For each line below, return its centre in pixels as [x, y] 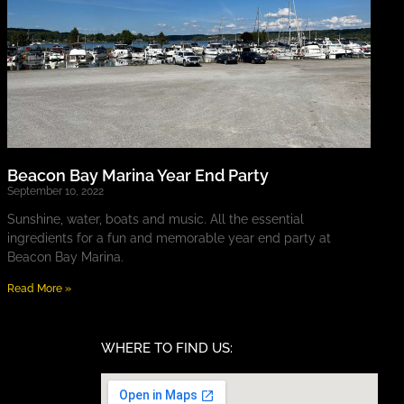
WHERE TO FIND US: [167, 348]
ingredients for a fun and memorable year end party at [169, 238]
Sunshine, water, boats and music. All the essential [155, 219]
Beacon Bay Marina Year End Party [138, 175]
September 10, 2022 [55, 191]
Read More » [39, 288]
